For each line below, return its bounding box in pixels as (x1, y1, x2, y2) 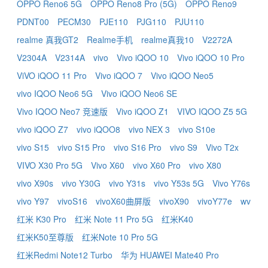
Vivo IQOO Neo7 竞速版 (17, 105, 108, 117)
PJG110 (136, 16, 166, 28)
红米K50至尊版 (17, 231, 74, 243)
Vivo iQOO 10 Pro (177, 51, 245, 63)
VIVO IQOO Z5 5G (177, 105, 247, 117)
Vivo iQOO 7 (95, 69, 142, 81)
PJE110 (99, 16, 128, 28)
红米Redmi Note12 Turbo (17, 249, 112, 261)
